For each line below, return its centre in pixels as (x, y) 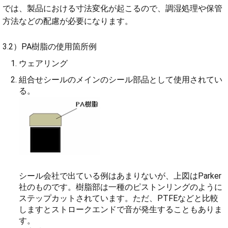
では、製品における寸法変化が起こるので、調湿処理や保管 (112, 9)
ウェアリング (43, 63)
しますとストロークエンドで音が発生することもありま (121, 209)
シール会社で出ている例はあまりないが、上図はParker (120, 176)
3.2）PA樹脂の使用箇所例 (50, 47)
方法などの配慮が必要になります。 (68, 21)
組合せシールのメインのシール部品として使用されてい (121, 79)
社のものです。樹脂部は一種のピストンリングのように (121, 187)
